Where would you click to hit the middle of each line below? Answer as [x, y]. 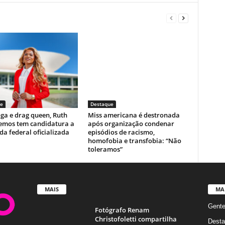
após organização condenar [131, 124]
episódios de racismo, [121, 132]
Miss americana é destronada [134, 115]
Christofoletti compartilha [136, 219]
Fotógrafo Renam [122, 210]
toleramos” [105, 149]
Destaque [102, 104]
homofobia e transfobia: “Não [134, 141]
